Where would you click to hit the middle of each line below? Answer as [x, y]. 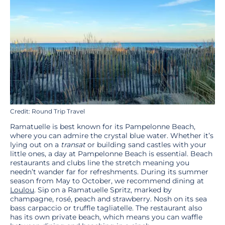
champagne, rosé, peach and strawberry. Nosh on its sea [108, 199]
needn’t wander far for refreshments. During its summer [109, 172]
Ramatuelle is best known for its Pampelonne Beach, [103, 126]
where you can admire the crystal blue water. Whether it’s [112, 135]
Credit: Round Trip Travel [47, 111]
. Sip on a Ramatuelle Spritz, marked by [103, 190]
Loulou [22, 190]
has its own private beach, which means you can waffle [106, 217]
